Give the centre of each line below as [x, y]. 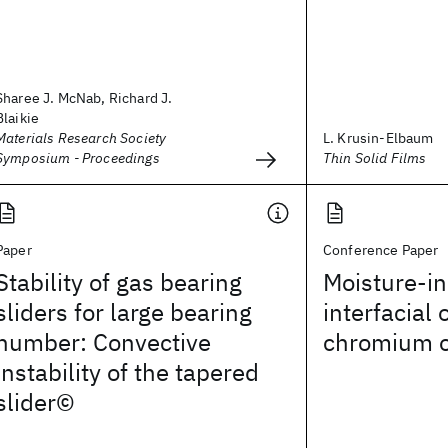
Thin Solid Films [375, 158]
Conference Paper [381, 250]
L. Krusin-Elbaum [378, 138]
